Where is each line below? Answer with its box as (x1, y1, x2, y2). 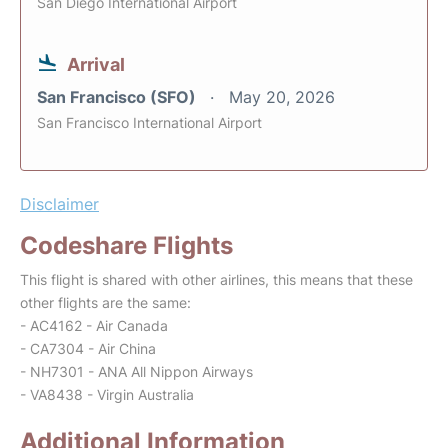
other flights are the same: (20, 294, 191, 312)
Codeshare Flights (20, 231, 233, 261)
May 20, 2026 (229, 87, 335, 108)
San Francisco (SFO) (37, 87, 200, 108)
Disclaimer (20, 194, 99, 215)
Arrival (67, 54, 125, 76)
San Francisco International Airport (37, 114, 262, 132)
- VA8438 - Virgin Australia (20, 386, 194, 404)
